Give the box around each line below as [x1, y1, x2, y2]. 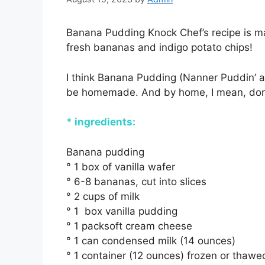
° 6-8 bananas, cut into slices [66, 175, 206, 188]
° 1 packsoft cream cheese [66, 219, 192, 232]
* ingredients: [66, 116, 135, 128]
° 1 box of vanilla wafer [66, 160, 175, 173]
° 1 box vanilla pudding [66, 205, 177, 217]
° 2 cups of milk [66, 190, 140, 202]
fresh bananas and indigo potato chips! [66, 41, 253, 54]
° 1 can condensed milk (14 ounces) [66, 234, 235, 247]
